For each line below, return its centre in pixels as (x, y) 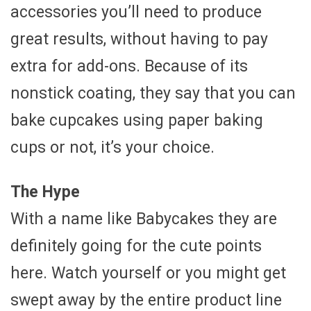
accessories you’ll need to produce (136, 12)
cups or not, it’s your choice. (112, 147)
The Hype (45, 192)
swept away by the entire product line (146, 300)
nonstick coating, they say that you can (153, 93)
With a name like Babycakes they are (144, 219)
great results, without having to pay (139, 39)
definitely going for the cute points (136, 246)
